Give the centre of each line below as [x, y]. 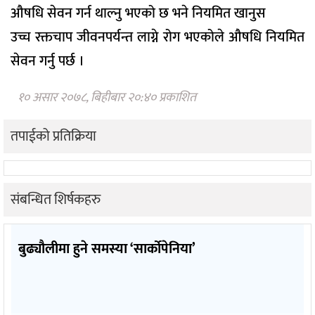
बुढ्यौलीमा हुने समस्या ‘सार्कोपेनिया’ [107, 249]
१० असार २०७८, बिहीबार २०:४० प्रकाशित [107, 97]
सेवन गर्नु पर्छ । [47, 62]
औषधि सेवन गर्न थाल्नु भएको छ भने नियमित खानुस [138, 14]
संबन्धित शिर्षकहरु [56, 199]
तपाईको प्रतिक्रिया [53, 136]
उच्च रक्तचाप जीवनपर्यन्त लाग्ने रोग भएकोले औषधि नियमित [157, 38]
